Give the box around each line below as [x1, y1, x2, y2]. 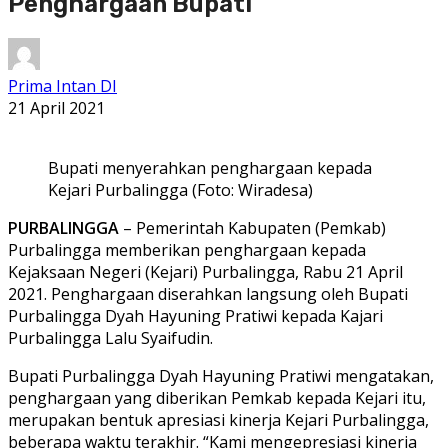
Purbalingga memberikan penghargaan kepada [8, 238, 366, 261]
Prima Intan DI [8, 74, 117, 97]
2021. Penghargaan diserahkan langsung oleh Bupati [8, 282, 408, 305]
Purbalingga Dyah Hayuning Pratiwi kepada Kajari [8, 304, 383, 327]
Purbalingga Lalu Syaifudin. [8, 326, 213, 349]
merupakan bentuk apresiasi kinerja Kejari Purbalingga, [8, 408, 429, 431]
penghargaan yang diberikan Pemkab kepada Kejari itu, [8, 386, 426, 409]
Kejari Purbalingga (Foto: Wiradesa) [48, 178, 313, 201]
